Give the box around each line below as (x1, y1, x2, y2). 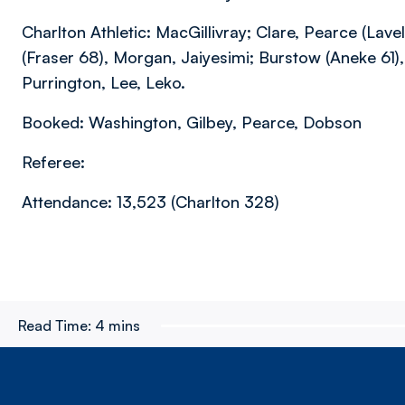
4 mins (95, 316, 140, 335)
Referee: (22, 152, 85, 173)
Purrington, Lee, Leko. (22, 72, 185, 93)
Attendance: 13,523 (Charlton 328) (22, 192, 279, 212)
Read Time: (18, 316, 91, 335)
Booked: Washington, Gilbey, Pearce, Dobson (22, 112, 362, 133)
